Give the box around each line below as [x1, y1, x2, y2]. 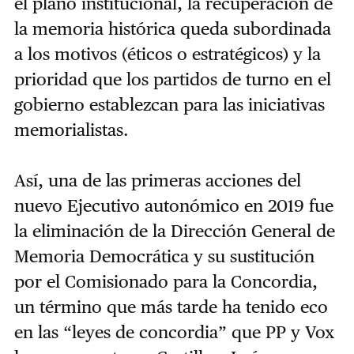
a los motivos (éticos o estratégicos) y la [13, 43, 321, 65]
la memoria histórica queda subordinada [13, 18, 331, 40]
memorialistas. [13, 119, 129, 141]
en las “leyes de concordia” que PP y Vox [13, 322, 334, 343]
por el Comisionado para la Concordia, [13, 271, 318, 292]
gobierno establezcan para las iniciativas [13, 94, 325, 115]
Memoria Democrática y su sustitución [13, 246, 314, 267]
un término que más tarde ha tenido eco [13, 296, 328, 318]
